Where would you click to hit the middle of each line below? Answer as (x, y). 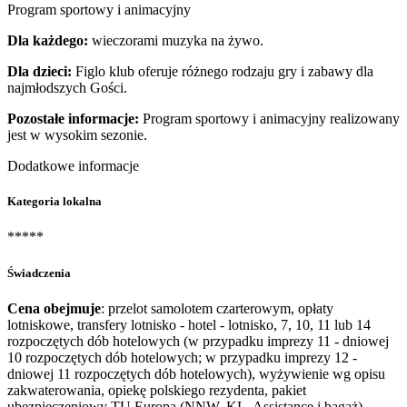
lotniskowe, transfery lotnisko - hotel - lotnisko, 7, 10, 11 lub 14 (189, 324)
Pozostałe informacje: (73, 119)
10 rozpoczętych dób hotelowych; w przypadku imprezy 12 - (182, 357)
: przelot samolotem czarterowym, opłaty (217, 308)
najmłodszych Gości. (67, 88)
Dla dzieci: (40, 71)
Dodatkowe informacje (73, 166)
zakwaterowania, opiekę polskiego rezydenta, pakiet (157, 390)
